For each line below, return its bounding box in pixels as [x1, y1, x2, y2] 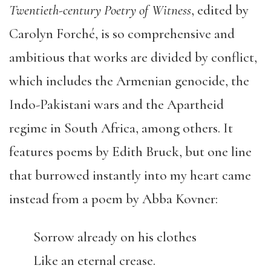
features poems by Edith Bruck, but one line [9, 143, 252, 160]
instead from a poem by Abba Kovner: [9, 190, 218, 207]
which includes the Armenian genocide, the [9, 72, 249, 90]
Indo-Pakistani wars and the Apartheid [9, 96, 224, 113]
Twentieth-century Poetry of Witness [9, 1, 191, 19]
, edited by [191, 1, 249, 19]
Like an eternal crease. [33, 252, 155, 269]
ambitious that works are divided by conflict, [9, 48, 257, 66]
